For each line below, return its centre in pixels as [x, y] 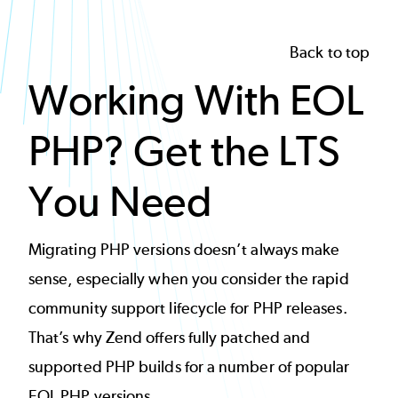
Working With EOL [196, 100]
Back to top [330, 53]
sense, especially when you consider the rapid [189, 279]
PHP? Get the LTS [185, 151]
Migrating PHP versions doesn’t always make [184, 249]
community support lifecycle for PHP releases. [188, 308]
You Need [120, 202]
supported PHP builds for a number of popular [189, 366]
